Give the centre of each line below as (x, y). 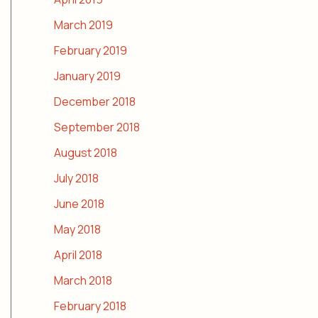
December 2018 (95, 102)
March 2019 (83, 25)
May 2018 (77, 230)
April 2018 (78, 255)
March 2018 (83, 281)
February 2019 (91, 51)
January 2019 (87, 76)
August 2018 (86, 153)
